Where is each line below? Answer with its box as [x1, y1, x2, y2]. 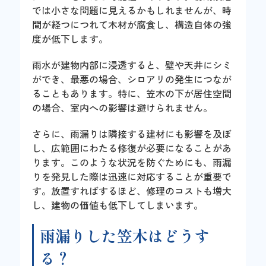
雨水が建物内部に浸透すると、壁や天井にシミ [32, 57, 232, 72]
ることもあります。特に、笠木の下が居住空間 [32, 85, 232, 100]
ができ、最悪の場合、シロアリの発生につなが [32, 71, 232, 86]
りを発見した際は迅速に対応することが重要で [32, 169, 232, 183]
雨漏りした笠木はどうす [40, 224, 210, 246]
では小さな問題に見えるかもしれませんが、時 [32, 2, 232, 17]
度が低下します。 [32, 31, 109, 46]
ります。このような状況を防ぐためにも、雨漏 [32, 154, 232, 169]
